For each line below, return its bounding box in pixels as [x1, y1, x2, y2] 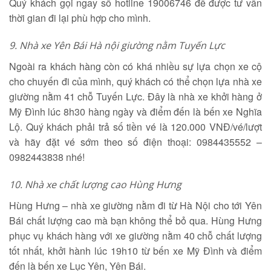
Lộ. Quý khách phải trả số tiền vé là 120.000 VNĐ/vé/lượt [9, 120, 262, 134]
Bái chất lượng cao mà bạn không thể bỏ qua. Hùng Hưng [9, 214, 262, 227]
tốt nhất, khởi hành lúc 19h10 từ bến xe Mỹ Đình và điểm [9, 244, 262, 258]
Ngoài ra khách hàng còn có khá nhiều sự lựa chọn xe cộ [9, 59, 262, 73]
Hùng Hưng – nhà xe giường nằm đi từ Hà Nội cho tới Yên [9, 198, 262, 212]
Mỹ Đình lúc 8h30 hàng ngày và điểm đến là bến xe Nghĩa [9, 105, 262, 119]
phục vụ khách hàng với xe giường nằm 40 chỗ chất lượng [9, 229, 262, 243]
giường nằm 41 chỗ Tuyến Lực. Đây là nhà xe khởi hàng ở [9, 90, 262, 103]
